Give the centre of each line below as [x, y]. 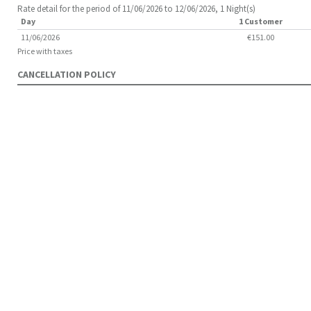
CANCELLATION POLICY [67, 74]
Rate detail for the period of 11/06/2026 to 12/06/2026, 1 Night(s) [136, 9]
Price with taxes [45, 51]
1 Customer [260, 21]
